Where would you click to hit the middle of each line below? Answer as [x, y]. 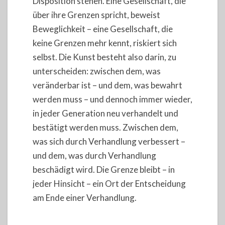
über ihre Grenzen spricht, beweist [96, 15]
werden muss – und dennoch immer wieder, [113, 99]
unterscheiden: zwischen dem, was [97, 71]
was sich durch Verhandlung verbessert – [109, 141]
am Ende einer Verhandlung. [85, 197]
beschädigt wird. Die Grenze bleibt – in [104, 169]
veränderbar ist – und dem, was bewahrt [107, 85]
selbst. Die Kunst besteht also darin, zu [104, 57]
